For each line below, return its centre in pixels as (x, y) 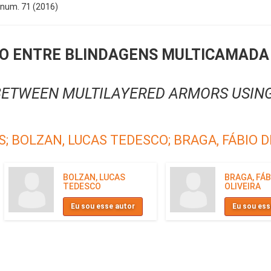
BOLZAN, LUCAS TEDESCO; (93, 140)
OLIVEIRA (243, 187)
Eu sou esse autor (103, 207)
